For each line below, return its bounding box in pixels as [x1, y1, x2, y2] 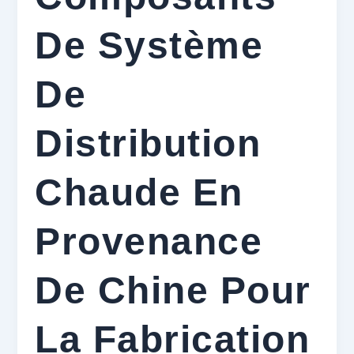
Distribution [35, 122, 262, 164]
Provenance [35, 220, 263, 262]
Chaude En [35, 171, 243, 213]
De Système [35, 24, 264, 66]
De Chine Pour [35, 269, 311, 311]
